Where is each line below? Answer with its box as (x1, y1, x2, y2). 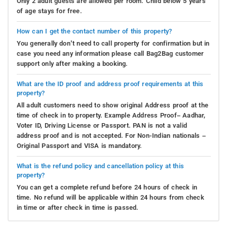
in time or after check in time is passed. (16, 203, 139, 211)
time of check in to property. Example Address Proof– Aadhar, (16, 111, 206, 119)
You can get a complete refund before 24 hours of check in (16, 183, 197, 191)
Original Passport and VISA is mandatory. (16, 141, 142, 149)
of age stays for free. (16, 7, 82, 15)
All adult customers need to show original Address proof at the (16, 101, 208, 109)
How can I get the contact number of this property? (16, 27, 172, 35)
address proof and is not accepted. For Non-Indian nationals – (16, 131, 206, 139)
